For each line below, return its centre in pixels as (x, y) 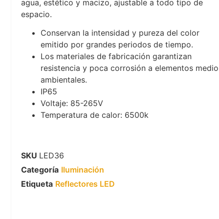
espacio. (36, 14)
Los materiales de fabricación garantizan (116, 56)
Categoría (40, 169)
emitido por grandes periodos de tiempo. (117, 45)
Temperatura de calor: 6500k (94, 115)
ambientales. (64, 80)
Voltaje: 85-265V (72, 103)
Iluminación (82, 169)
